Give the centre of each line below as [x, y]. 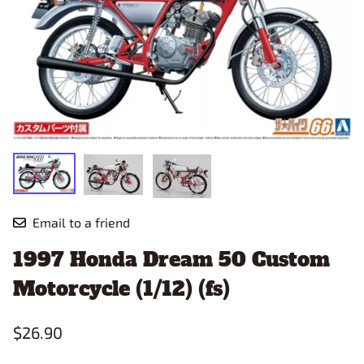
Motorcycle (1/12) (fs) [121, 288]
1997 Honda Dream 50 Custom [171, 259]
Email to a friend [81, 222]
